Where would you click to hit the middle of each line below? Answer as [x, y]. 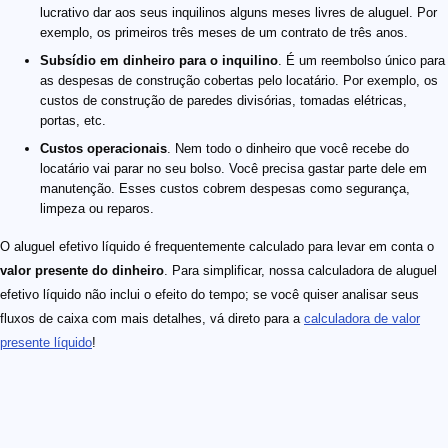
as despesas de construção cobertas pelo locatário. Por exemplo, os [239, 80]
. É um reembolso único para [361, 60]
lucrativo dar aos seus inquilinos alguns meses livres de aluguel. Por [238, 12]
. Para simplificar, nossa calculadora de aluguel [300, 270]
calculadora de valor [362, 318]
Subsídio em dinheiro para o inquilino [159, 60]
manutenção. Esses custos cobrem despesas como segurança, [225, 188]
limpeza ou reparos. [97, 208]
